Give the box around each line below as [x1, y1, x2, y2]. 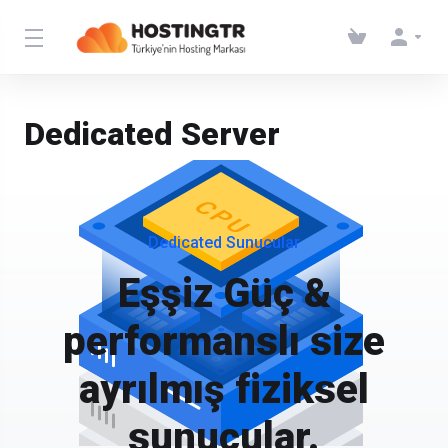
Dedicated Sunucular [148, 233, 300, 252]
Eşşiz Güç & [117, 270, 331, 317]
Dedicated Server [24, 115, 280, 153]
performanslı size [63, 318, 385, 365]
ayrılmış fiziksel [79, 366, 369, 413]
